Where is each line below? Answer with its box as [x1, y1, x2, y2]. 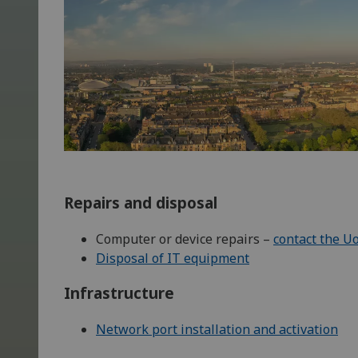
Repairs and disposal [64, 192, 217, 213]
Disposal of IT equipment [96, 249, 249, 267]
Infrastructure [64, 283, 174, 304]
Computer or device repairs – [96, 229, 273, 248]
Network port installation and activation [96, 320, 338, 339]
